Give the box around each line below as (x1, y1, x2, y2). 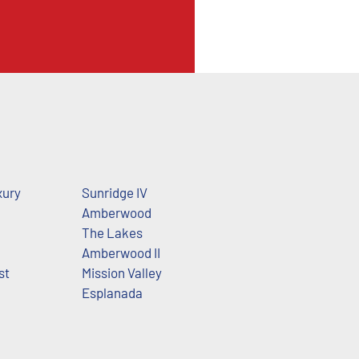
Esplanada (81, 284, 143, 301)
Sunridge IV (81, 184, 147, 201)
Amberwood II (81, 244, 160, 261)
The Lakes (81, 224, 143, 241)
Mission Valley (81, 264, 162, 281)
